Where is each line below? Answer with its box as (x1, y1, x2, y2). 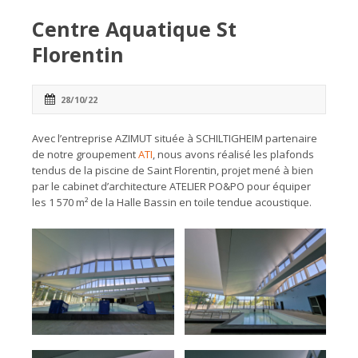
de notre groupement (32, 147, 138, 161)
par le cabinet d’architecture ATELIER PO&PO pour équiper (32, 179, 311, 193)
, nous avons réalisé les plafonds (153, 147, 314, 161)
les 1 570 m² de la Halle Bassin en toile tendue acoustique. (32, 195, 312, 209)
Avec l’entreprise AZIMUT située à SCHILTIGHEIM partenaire (32, 131, 317, 145)
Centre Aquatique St (32, 15, 237, 42)
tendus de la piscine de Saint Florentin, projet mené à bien (32, 163, 313, 177)
